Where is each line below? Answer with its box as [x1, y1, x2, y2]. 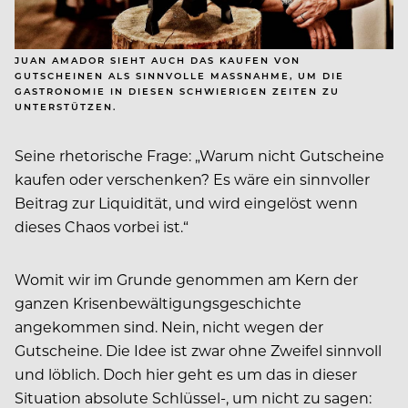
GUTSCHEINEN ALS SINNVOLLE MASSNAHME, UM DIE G [15, 69, 344, 83]
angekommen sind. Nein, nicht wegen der [15, 317, 323, 337]
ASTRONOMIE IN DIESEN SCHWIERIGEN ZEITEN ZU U [15, 85, 340, 98]
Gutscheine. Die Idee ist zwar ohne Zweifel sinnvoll [15, 341, 382, 361]
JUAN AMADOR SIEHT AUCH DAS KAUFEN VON [15, 54, 301, 67]
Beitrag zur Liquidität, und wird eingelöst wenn [15, 193, 358, 213]
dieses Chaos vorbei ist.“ [15, 217, 189, 237]
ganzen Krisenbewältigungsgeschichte [15, 293, 301, 313]
